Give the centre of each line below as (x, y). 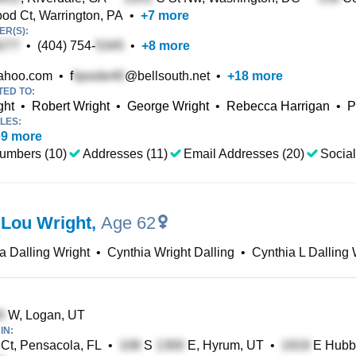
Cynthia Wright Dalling (171, 252)
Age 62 (128, 223)
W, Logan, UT (45, 315)
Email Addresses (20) (244, 154)
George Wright (168, 106)
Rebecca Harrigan (278, 106)
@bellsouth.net (167, 76)
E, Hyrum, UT (224, 345)
